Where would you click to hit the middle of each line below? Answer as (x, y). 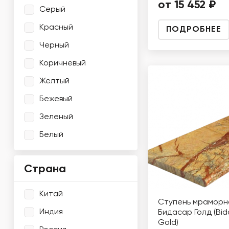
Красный (56, 27)
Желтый (54, 81)
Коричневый (63, 63)
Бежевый (56, 99)
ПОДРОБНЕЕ (194, 30)
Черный (54, 45)
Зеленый (56, 117)
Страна (45, 169)
